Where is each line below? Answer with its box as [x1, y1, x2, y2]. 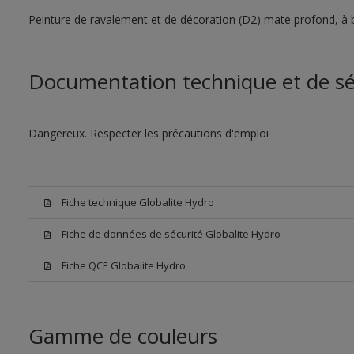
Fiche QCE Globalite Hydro [61, 258, 186, 273]
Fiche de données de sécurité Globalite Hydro [61, 227, 281, 241]
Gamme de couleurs [28, 322, 217, 350]
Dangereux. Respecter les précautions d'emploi [28, 126, 269, 141]
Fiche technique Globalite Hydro [61, 195, 214, 209]
